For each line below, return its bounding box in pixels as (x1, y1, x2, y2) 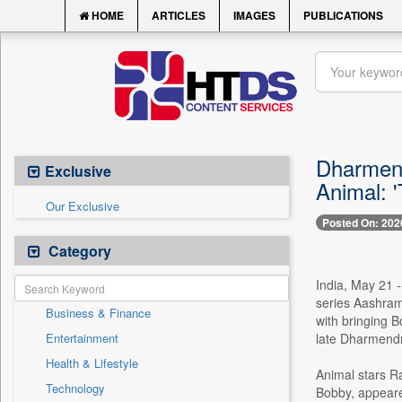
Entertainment (46, 329, 118, 346)
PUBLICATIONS (303, 7, 383, 23)
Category (45, 240, 111, 261)
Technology (46, 380, 105, 397)
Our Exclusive (46, 197, 119, 214)
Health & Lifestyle (46, 354, 138, 371)
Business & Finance (46, 304, 151, 321)
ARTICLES (152, 7, 205, 23)
